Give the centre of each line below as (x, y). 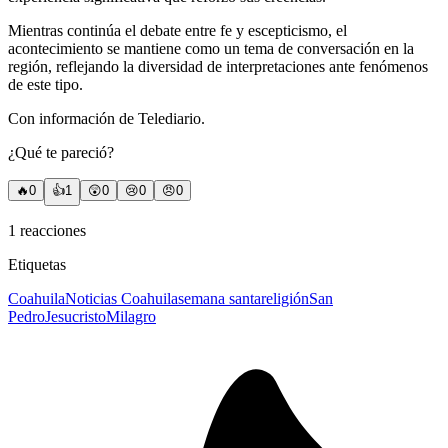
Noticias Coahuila (121, 299)
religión (285, 299)
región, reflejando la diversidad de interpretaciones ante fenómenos (218, 67)
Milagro (131, 317)
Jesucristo (75, 317)
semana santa (219, 299)
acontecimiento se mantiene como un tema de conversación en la (211, 49)
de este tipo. (45, 85)
